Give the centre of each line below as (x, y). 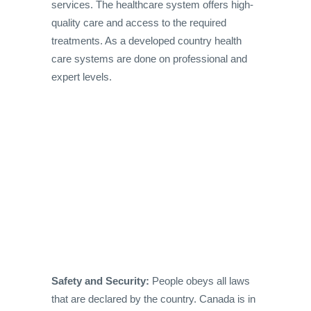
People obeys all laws (200, 280)
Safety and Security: (100, 280)
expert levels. (82, 76)
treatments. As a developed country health (146, 40)
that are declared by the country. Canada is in (153, 299)
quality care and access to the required (139, 22)
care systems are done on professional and (149, 58)
